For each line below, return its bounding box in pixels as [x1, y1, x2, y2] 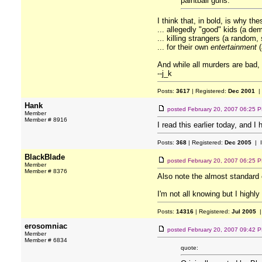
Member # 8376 [25, 168, 67, 174]
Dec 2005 [225, 139, 251, 146]
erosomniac [25, 222, 67, 230]
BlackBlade [25, 153, 65, 161]
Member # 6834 [25, 237, 67, 243]
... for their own [157, 43, 211, 51]
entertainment [211, 43, 257, 51]
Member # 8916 [25, 116, 67, 123]
